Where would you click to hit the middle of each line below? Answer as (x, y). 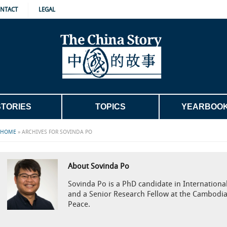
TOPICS (110, 107)
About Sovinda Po (98, 166)
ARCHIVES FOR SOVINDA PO (57, 132)
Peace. (79, 204)
